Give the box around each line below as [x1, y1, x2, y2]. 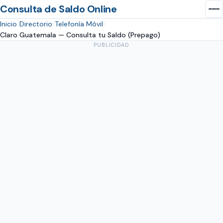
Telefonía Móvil [55, 19, 103, 28]
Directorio [19, 19, 52, 28]
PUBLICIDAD [93, 41, 130, 48]
